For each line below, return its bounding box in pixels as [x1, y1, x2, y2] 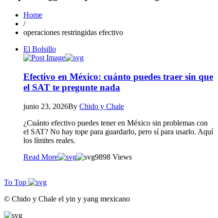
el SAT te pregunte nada [23, 82, 120, 92]
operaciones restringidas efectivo [23, 28, 123, 37]
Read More [23, 152, 58, 161]
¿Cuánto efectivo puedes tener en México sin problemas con [23, 118, 208, 127]
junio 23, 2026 [23, 102, 68, 110]
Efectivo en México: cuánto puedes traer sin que [23, 71, 213, 82]
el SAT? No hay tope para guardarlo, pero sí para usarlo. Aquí [23, 127, 213, 136]
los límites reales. [23, 136, 75, 145]
